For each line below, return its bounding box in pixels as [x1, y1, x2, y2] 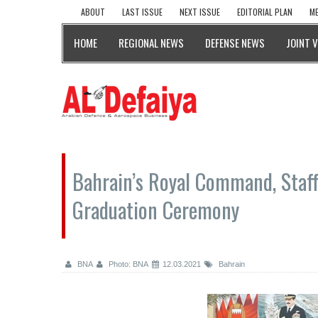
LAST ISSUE [122, 6, 163, 18]
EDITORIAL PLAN [237, 6, 292, 18]
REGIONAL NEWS [119, 35, 184, 50]
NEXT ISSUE [180, 6, 220, 18]
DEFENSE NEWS [205, 35, 265, 50]
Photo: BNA [106, 260, 148, 268]
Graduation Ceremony [72, 194, 239, 226]
